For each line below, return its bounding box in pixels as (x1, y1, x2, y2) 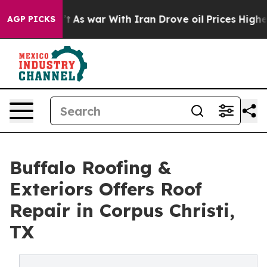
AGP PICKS (7, 14, 55, 24)
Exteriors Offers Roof (10, 178, 202, 200)
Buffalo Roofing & (10, 156, 171, 179)
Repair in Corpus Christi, (10, 199, 235, 222)
